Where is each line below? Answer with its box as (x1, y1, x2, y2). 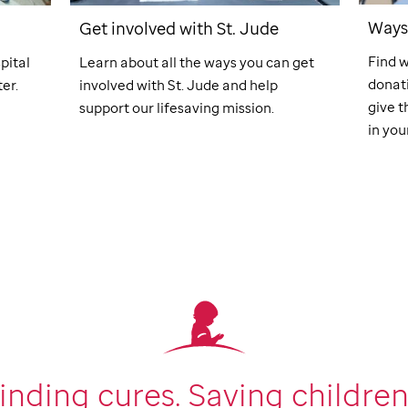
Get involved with (79, 15, 218, 39)
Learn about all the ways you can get (79, 53, 315, 72)
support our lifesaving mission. (79, 98, 275, 117)
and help (219, 76, 279, 95)
